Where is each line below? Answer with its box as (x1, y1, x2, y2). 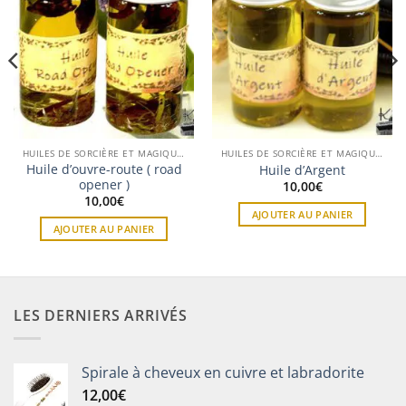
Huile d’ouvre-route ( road (25, 160, 182, 179)
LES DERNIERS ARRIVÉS (14, 305, 188, 326)
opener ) (78, 176, 130, 194)
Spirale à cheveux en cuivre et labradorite (82, 362, 364, 382)
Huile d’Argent (259, 160, 345, 179)
